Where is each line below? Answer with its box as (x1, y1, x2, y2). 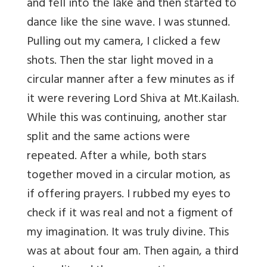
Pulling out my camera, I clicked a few (27, 32, 221, 54)
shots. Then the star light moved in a (27, 51, 213, 73)
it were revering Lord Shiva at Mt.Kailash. (27, 89, 239, 111)
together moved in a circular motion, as (27, 165, 230, 188)
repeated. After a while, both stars (27, 146, 206, 169)
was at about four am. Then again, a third (27, 241, 238, 264)
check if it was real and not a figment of (27, 203, 233, 226)
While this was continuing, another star (27, 108, 227, 131)
